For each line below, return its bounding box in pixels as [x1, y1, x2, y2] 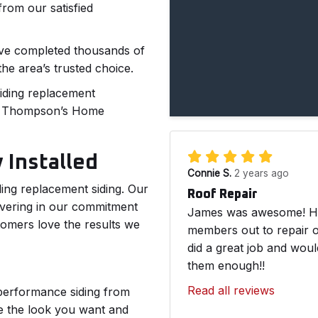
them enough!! [187, 258, 265, 273]
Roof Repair [187, 188, 258, 201]
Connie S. [187, 168, 234, 179]
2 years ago [234, 168, 289, 179]
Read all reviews [187, 283, 275, 297]
